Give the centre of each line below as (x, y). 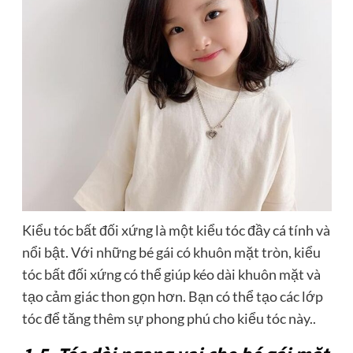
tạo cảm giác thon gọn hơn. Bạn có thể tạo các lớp (172, 296)
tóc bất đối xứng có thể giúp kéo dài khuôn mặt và (171, 274)
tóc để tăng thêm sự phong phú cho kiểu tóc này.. (169, 318)
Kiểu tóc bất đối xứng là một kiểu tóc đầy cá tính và (176, 230)
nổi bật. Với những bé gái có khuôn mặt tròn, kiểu (171, 252)
